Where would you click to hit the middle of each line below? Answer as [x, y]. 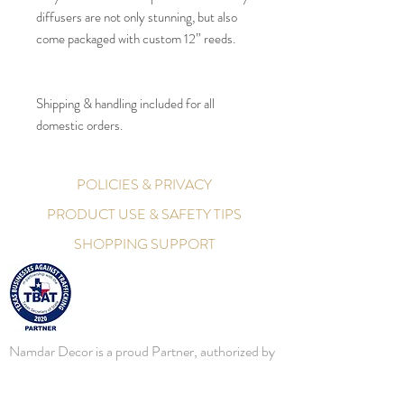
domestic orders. [81, 126]
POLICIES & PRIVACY [144, 185]
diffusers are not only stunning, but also [137, 18]
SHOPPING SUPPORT [144, 244]
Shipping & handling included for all [125, 104]
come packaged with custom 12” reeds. [137, 39]
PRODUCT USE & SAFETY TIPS [144, 215]
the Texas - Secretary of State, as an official [129, 372]
